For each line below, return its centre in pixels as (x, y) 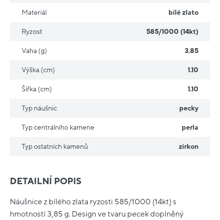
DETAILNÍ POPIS (46, 182)
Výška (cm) (38, 70)
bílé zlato (183, 13)
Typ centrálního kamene (58, 128)
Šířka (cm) (37, 89)
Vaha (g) (34, 51)
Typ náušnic (39, 109)
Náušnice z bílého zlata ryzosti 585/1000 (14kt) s (93, 202)
